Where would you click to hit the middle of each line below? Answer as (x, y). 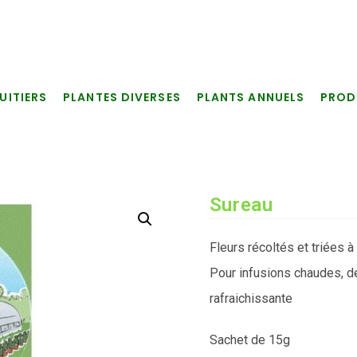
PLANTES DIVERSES (122, 97)
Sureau (241, 205)
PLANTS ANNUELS (251, 97)
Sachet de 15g (249, 340)
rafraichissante (251, 298)
